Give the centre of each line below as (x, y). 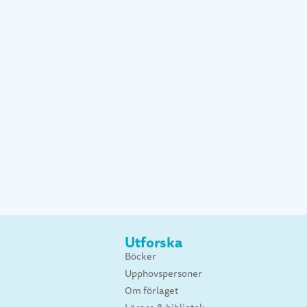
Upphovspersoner (163, 274)
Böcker (140, 257)
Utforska (154, 243)
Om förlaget (151, 291)
